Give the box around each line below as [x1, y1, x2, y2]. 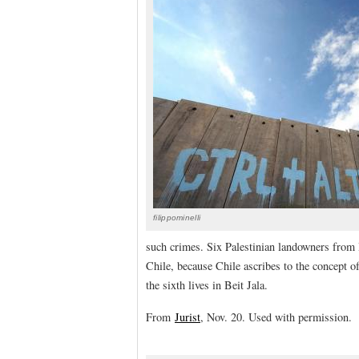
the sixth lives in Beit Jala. [146, 277, 268, 292]
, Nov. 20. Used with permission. [200, 309, 352, 325]
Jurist [175, 309, 200, 325]
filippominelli [153, 213, 201, 222]
